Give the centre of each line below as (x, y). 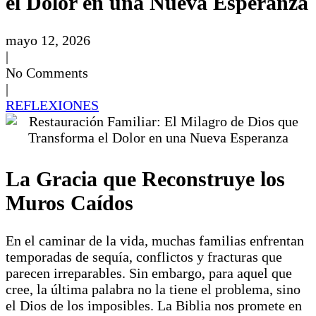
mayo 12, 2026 (48, 40)
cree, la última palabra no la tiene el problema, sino (153, 289)
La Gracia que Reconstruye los (145, 178)
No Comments (47, 72)
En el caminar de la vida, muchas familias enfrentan (155, 240)
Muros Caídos (69, 202)
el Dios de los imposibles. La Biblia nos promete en (154, 305)
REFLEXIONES (52, 105)
